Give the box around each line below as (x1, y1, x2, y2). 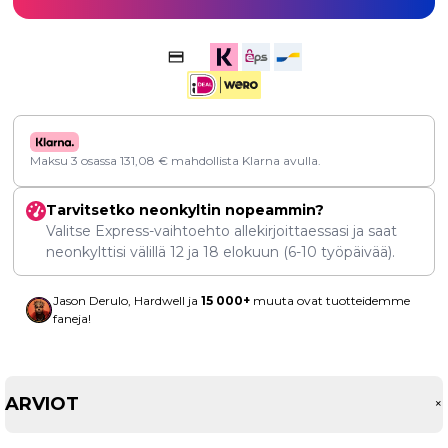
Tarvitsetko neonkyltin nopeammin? (46, 201, 324, 220)
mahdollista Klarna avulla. (168, 153, 321, 169)
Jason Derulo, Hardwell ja (53, 293, 201, 309)
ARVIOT (5, 393, 79, 416)
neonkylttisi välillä (46, 243, 170, 262)
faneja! (53, 311, 91, 327)
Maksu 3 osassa (30, 153, 120, 169)
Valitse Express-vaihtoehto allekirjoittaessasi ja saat (46, 222, 397, 241)
